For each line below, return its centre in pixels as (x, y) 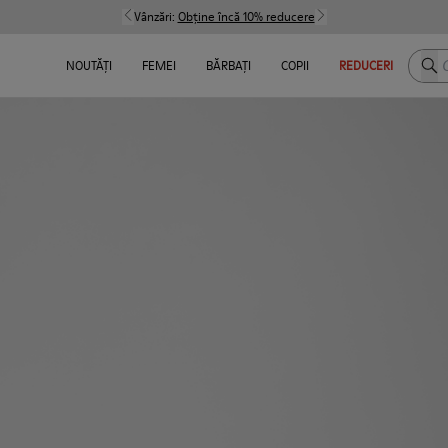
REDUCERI (365, 65)
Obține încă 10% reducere (246, 16)
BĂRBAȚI (228, 65)
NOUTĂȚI (88, 65)
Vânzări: (155, 16)
